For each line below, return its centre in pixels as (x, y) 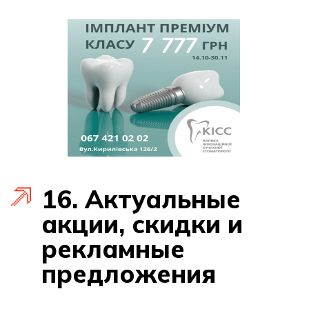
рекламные (113, 249)
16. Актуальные (141, 199)
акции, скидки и (142, 224)
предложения (129, 273)
